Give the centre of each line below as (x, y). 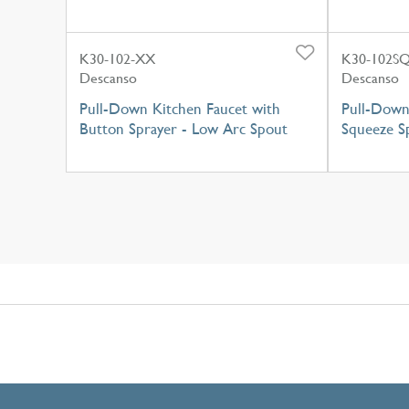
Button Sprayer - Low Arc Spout (184, 128)
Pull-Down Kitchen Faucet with (180, 108)
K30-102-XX (117, 58)
